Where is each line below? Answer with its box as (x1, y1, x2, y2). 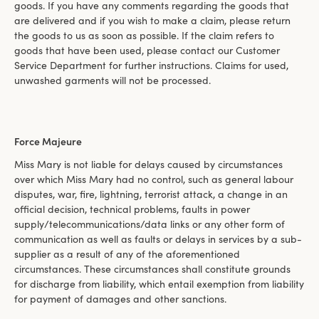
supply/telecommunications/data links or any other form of (14, 217, 285, 231)
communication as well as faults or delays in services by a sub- (14, 232, 302, 246)
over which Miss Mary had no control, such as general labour (14, 172, 293, 186)
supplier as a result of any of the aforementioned (14, 247, 240, 261)
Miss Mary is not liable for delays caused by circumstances (14, 157, 283, 171)
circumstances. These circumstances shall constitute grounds (14, 262, 291, 276)
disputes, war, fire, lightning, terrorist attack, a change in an (14, 187, 288, 201)
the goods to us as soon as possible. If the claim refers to (14, 29, 274, 42)
